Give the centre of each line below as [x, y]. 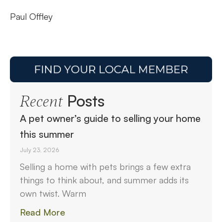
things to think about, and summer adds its [104, 180]
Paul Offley [31, 16]
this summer [47, 134]
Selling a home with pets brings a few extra [105, 166]
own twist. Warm [53, 193]
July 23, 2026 [39, 150]
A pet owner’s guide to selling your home [110, 118]
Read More [42, 212]
